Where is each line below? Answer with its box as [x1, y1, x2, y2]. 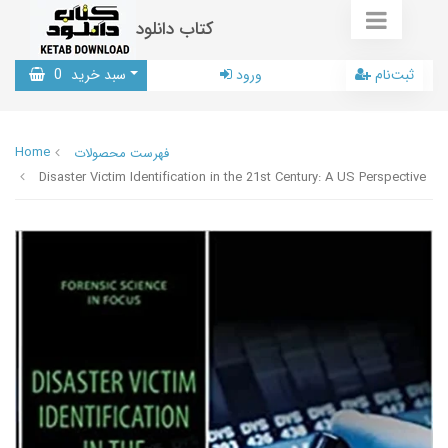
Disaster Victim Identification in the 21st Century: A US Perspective [39, 167, 426, 188]
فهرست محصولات [74, 143, 169, 164]
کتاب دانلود [136, 16, 214, 43]
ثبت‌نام [375, 64, 414, 86]
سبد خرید [67, 64, 126, 86]
